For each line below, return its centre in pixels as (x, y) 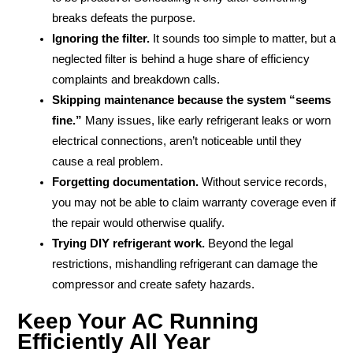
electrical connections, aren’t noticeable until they (176, 141)
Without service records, (262, 182)
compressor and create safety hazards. (153, 284)
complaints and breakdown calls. (136, 79)
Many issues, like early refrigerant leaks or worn (206, 120)
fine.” (67, 120)
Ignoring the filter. (100, 38)
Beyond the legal (249, 243)
